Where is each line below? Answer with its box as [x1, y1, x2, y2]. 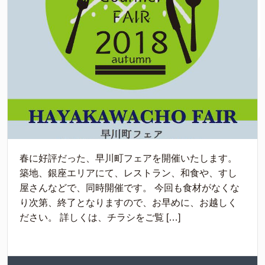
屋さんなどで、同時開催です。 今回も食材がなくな [20, 182, 240, 193]
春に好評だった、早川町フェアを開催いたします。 [20, 153, 237, 163]
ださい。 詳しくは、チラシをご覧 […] [20, 212, 180, 222]
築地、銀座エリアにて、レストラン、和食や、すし [20, 167, 237, 178]
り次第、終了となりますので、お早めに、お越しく [20, 197, 237, 208]
